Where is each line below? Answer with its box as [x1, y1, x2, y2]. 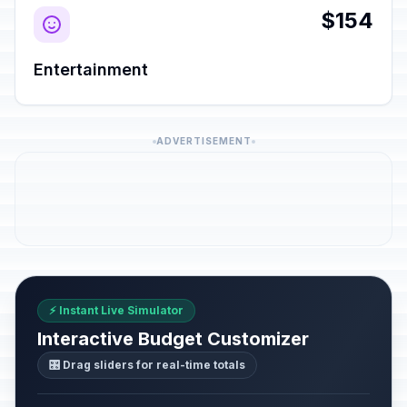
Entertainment [34, 60, 148, 79]
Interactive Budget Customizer [37, 328, 309, 350]
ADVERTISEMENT [155, 135, 252, 146]
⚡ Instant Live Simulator [49, 303, 184, 317]
